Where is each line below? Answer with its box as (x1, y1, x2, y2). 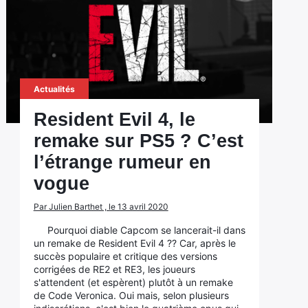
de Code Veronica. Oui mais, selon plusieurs (33, 289, 229, 301)
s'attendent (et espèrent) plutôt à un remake (33, 276, 233, 288)
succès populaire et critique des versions (33, 250, 217, 262)
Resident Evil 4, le (33, 109, 195, 130)
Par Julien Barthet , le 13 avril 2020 (33, 201, 168, 212)
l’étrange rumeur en (33, 152, 211, 173)
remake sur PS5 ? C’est (33, 131, 243, 151)
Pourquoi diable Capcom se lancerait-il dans (47, 224, 245, 236)
